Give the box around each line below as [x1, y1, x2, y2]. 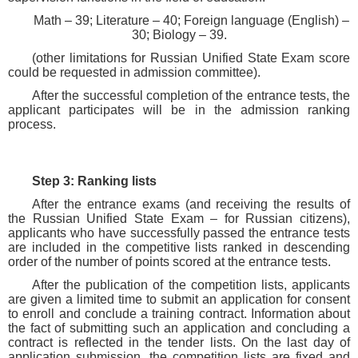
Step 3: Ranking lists [32, 174, 157, 189]
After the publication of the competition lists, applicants [32, 278, 350, 292]
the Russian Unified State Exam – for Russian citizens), [8, 212, 350, 226]
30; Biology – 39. [131, 28, 227, 42]
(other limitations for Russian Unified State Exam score [32, 51, 350, 66]
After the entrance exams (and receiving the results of [32, 197, 350, 212]
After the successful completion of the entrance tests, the [32, 89, 350, 103]
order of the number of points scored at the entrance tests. [8, 255, 331, 269]
